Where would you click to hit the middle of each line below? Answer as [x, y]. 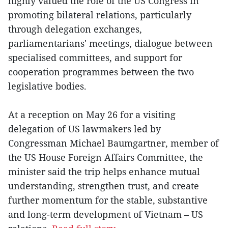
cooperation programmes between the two [101, 72]
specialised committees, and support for [95, 58]
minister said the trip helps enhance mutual [104, 172]
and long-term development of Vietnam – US [106, 215]
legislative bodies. [47, 86]
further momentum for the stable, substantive [108, 200]
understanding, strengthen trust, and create [104, 186]
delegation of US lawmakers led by [84, 129]
